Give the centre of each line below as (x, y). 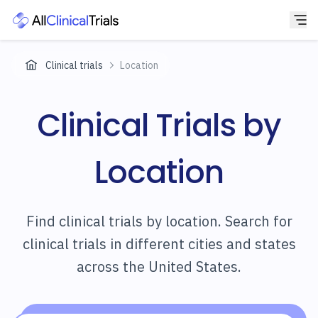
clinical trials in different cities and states (159, 244)
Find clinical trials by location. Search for (159, 221)
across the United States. (159, 267)
